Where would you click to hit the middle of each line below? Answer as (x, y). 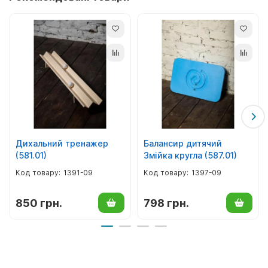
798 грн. (166, 202)
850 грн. (39, 202)
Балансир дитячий (183, 143)
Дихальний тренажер (62, 143)
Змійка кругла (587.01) (190, 155)
